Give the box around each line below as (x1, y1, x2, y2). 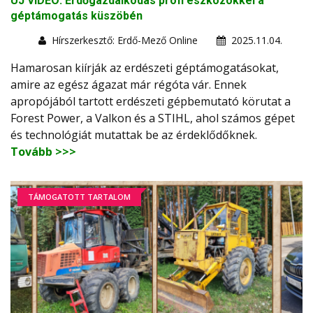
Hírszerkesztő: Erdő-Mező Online (52, 34, 198, 48)
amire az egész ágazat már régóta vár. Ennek (10, 77, 247, 93)
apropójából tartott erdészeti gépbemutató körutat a (10, 94, 291, 110)
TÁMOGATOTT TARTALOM (28, 191, 131, 203)
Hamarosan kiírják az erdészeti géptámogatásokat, (10, 60, 279, 76)
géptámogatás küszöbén (10, 9, 143, 23)
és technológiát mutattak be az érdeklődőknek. (10, 127, 260, 143)
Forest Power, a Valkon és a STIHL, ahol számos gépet (10, 110, 295, 126)
